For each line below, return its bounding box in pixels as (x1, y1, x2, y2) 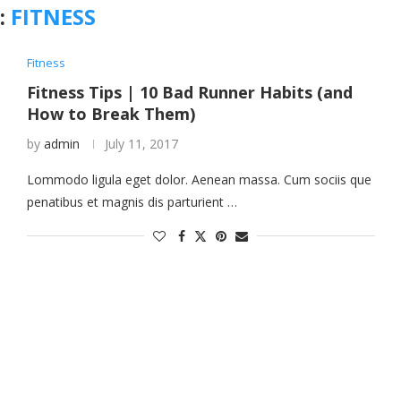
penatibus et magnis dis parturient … (26, 193, 237, 210)
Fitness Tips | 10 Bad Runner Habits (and (26, 81, 353, 103)
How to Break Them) (26, 103, 195, 124)
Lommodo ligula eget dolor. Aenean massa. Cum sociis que (26, 171, 371, 188)
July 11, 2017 (104, 135, 178, 152)
